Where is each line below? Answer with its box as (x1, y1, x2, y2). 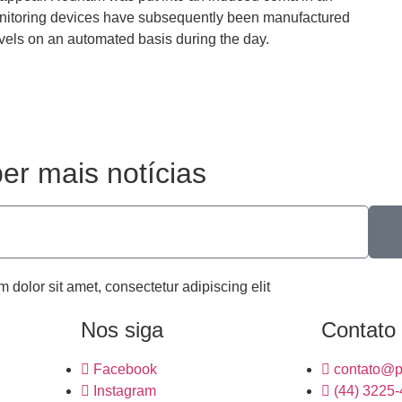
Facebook (92, 362, 157, 378)
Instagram (92, 383, 156, 399)
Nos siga (80, 318, 163, 343)
